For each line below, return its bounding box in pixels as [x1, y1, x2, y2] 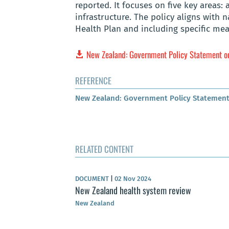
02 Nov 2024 [113, 174, 151, 182]
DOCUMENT [75, 174, 110, 182]
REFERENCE [75, 74, 111, 87]
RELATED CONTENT [75, 142, 133, 155]
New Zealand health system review [75, 183, 191, 197]
